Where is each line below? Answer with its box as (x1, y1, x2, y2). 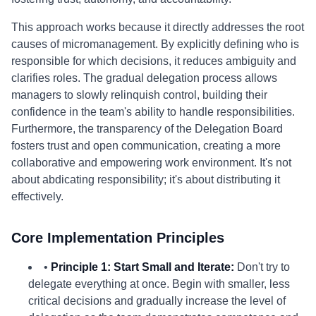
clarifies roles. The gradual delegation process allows (11, 72, 277, 84)
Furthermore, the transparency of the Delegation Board (11, 123, 283, 135)
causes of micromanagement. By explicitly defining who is (11, 38, 299, 50)
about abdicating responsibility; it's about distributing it (11, 174, 280, 186)
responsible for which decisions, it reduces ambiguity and (11, 55, 296, 67)
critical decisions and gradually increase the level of (28, 295, 286, 307)
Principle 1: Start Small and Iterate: (51, 261, 234, 273)
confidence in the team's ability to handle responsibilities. (11, 106, 295, 118)
